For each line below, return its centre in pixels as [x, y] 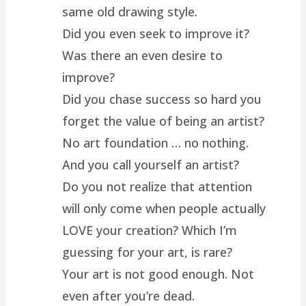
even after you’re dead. [129, 295]
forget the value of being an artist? [164, 121]
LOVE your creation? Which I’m [150, 230]
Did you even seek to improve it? [156, 33]
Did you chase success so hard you [162, 99]
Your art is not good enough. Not [158, 274]
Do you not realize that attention [157, 186]
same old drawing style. [130, 11]
